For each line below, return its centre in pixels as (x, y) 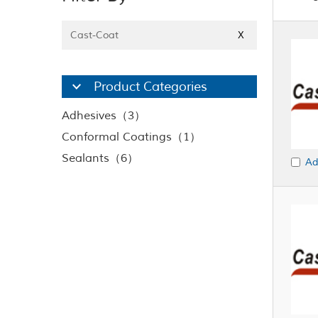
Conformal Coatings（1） (131, 137)
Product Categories (150, 87)
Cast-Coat (94, 35)
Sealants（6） (100, 158)
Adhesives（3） (104, 116)
